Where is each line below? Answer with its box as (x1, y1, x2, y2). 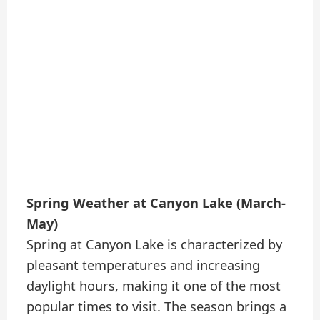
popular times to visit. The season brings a (26, 297, 287, 315)
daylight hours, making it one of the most (26, 276, 281, 294)
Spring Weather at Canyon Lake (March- (26, 194, 286, 211)
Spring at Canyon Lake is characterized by (26, 235, 283, 253)
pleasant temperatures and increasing (26, 256, 261, 274)
